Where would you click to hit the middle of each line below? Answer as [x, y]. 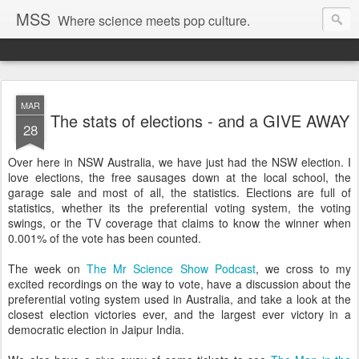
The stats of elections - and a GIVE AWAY [200, 121]
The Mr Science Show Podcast [171, 268]
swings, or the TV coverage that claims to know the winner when [179, 223]
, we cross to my [303, 268]
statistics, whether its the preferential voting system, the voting [179, 208]
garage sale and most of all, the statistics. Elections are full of [179, 192]
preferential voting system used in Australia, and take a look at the [179, 299]
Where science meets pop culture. [154, 20]
